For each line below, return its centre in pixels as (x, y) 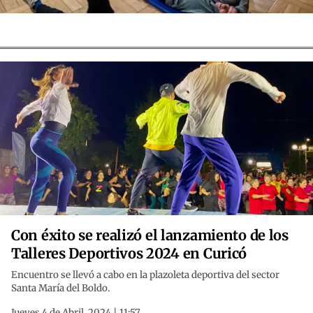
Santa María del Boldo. (60, 289)
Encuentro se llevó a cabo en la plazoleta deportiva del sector (145, 275)
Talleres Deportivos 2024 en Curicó (129, 254)
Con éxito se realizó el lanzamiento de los (150, 235)
